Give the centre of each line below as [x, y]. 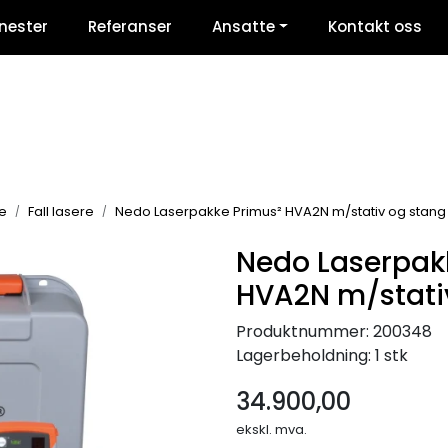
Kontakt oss [374, 26]
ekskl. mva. [271, 429]
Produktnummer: [302, 331]
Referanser [129, 26]
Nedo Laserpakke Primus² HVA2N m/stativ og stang [280, 211]
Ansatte [243, 26]
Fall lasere [61, 211]
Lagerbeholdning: [303, 355]
